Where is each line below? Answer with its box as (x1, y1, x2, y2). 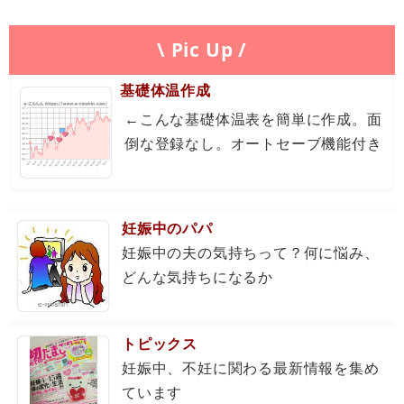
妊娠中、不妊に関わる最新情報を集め (122, 358, 380, 379)
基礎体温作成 (120, 80, 211, 101)
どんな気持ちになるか (122, 267, 273, 288)
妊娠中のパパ (122, 218, 213, 239)
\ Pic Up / (157, 37, 247, 63)
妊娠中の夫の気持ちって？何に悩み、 (122, 243, 380, 263)
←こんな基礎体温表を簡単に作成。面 (124, 109, 382, 130)
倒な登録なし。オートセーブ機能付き (124, 133, 382, 154)
